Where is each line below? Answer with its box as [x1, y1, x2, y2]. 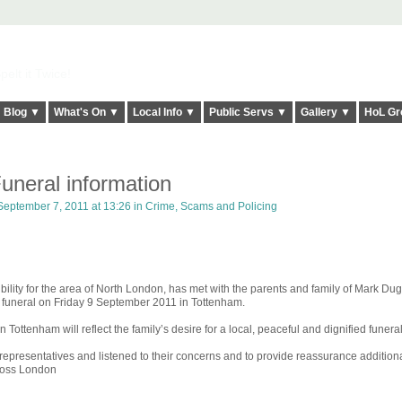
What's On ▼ [53, 106, 119, 119]
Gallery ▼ [300, 106, 351, 119]
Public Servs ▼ [208, 106, 287, 119]
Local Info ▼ [132, 106, 196, 119]
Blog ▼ [3, 106, 40, 119]
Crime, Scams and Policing [144, 200, 277, 214]
